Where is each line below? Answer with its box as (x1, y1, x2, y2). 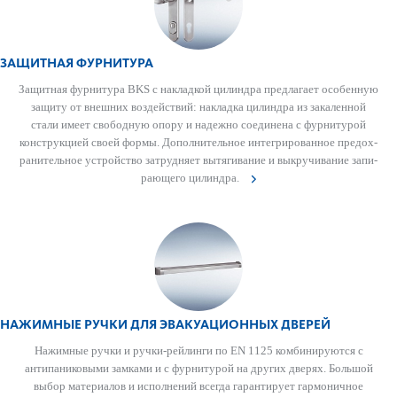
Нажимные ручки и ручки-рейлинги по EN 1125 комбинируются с (34, 344, 363, 357)
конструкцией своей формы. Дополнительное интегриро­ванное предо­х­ (19, 136, 378, 149)
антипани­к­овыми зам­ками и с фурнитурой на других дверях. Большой (24, 362, 373, 375)
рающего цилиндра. (141, 171, 242, 184)
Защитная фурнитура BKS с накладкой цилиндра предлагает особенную (19, 82, 378, 96)
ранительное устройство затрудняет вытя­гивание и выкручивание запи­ (19, 153, 378, 167)
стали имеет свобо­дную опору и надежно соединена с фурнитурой (31, 118, 366, 131)
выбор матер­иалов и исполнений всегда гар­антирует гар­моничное (34, 379, 363, 393)
